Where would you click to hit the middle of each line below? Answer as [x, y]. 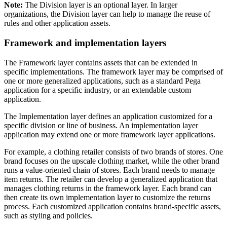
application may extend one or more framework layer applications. [110, 134]
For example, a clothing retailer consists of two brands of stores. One [113, 152]
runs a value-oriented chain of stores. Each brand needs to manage [109, 170]
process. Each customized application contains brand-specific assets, [112, 206]
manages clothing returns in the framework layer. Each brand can [108, 188]
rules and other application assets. [57, 23]
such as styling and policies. [48, 215]
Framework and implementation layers [85, 43]
